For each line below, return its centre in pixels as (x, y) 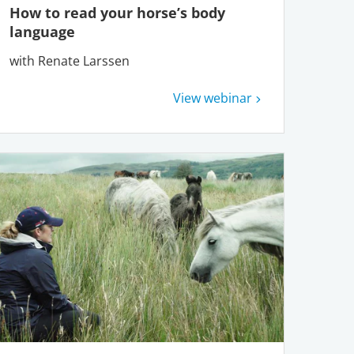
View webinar (212, 98)
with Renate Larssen (69, 61)
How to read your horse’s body (117, 13)
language (42, 32)
